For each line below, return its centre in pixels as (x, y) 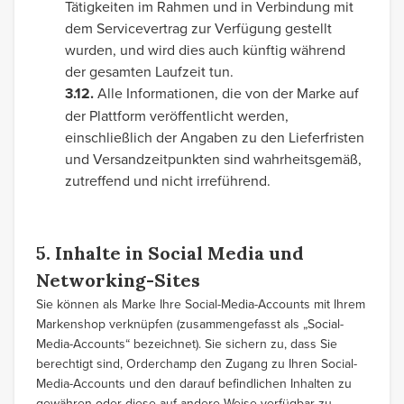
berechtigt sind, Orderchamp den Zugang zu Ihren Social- (197, 363)
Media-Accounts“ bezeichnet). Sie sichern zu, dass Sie (187, 344)
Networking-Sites (118, 280)
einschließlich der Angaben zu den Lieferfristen (215, 137)
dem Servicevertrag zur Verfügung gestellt (198, 28)
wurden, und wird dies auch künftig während (205, 50)
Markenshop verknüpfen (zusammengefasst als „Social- (190, 324)
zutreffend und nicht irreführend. (168, 180)
